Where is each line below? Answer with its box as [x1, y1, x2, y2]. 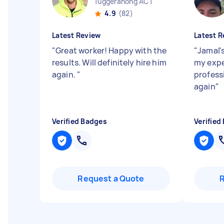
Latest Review [52, 30, 101, 40]
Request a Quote [77, 173, 144, 184]
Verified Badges [52, 116, 107, 126]
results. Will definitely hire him [52, 57, 166, 68]
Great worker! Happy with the [55, 45, 167, 56]
